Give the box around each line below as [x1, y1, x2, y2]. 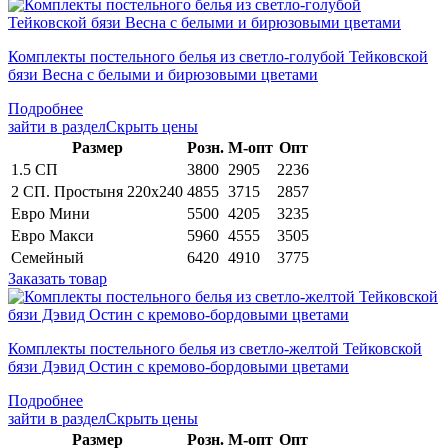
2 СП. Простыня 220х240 [11, 182, 183, 200]
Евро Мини [11, 204, 90, 222]
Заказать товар [8, 269, 107, 287]
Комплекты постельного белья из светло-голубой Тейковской [8, 47, 428, 65]
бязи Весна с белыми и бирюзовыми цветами [8, 65, 318, 83]
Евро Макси [11, 226, 94, 244]
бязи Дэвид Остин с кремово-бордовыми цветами [8, 357, 349, 375]
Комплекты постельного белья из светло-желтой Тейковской [8, 339, 422, 357]
